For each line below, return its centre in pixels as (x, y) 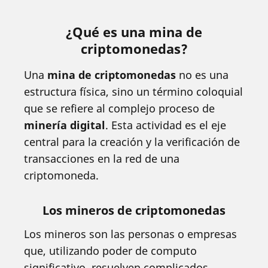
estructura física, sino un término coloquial (133, 91)
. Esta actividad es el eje (166, 125)
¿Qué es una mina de (134, 31)
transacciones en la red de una (102, 158)
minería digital (65, 125)
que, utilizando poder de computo (110, 250)
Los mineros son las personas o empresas (130, 234)
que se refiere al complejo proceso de (119, 108)
